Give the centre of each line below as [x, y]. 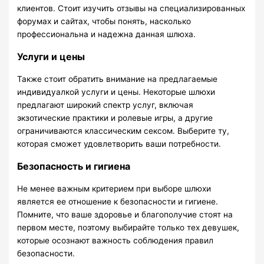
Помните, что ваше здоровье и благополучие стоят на [125, 215]
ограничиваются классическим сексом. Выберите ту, [123, 131]
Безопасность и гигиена [74, 166]
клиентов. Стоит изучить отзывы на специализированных [131, 9]
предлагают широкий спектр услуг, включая [105, 105]
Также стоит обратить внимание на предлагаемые [118, 79]
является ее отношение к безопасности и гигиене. [118, 202]
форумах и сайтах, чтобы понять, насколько [104, 22]
